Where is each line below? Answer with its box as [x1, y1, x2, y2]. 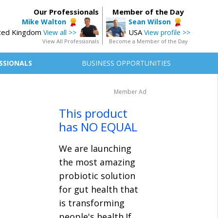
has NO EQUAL [59, 119, 137, 135]
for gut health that [59, 183, 138, 195]
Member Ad [114, 88, 146, 96]
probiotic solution [59, 170, 135, 182]
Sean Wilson [128, 17, 171, 26]
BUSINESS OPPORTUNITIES [82, 58, 171, 68]
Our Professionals [34, 7, 99, 17]
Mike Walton [22, 17, 66, 26]
